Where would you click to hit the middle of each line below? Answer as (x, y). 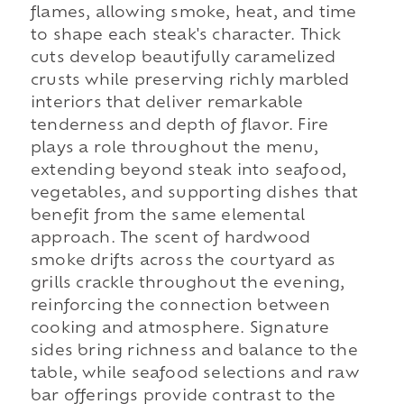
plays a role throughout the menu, (174, 149)
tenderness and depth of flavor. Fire (179, 127)
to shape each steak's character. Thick (186, 37)
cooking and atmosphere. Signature (180, 330)
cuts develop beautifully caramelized (183, 59)
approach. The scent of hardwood (170, 239)
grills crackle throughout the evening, (188, 285)
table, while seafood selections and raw (194, 375)
